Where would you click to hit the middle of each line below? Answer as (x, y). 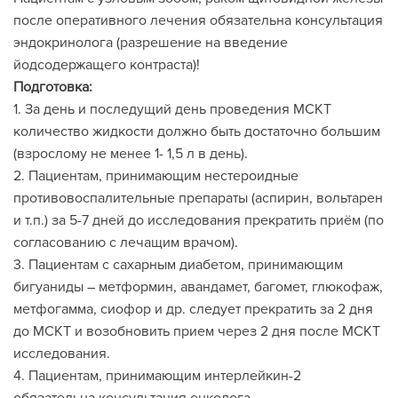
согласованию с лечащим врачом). (126, 243)
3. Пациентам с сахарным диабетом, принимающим (178, 265)
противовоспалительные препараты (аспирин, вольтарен (198, 198)
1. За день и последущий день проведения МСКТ (172, 109)
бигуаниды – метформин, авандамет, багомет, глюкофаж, (198, 287)
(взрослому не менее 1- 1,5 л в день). (131, 154)
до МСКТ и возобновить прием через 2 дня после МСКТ (197, 331)
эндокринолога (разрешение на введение (151, 43)
